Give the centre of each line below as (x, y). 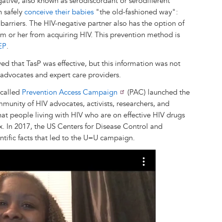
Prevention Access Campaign (70, 92)
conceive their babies (59, 12)
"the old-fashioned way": (136, 12)
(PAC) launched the (158, 92)
